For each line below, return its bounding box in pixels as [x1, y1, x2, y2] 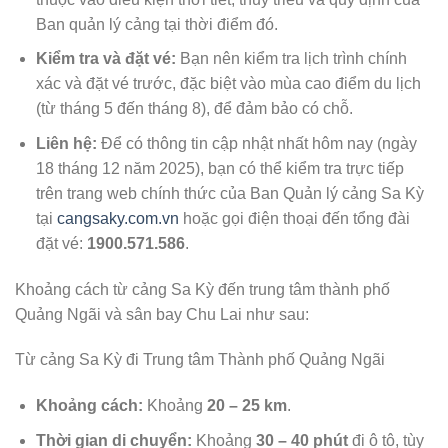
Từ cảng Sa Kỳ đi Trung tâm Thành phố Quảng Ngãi [15, 351, 385, 369]
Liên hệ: [35, 134, 97, 152]
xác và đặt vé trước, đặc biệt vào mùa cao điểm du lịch [35, 75, 421, 93]
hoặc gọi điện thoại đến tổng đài [178, 209, 410, 227]
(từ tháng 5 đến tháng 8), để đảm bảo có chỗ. [35, 100, 353, 118]
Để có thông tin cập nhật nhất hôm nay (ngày [96, 134, 417, 152]
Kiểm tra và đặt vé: [35, 50, 176, 68]
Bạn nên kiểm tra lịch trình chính [175, 50, 407, 68]
